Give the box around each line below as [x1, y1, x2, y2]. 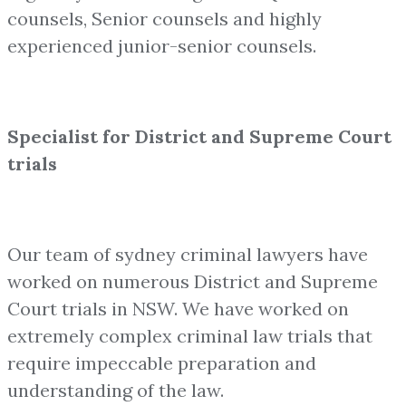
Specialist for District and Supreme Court [7, 124, 391, 148]
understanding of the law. [7, 378, 224, 401]
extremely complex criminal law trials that [7, 324, 372, 347]
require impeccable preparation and [7, 351, 316, 374]
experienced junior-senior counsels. [7, 34, 316, 57]
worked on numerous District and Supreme [7, 269, 378, 293]
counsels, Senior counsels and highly [7, 6, 322, 30]
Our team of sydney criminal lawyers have [7, 242, 368, 266]
